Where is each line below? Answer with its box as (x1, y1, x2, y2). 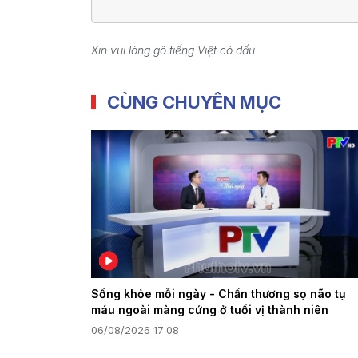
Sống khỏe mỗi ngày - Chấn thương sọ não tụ (91, 286, 346, 300)
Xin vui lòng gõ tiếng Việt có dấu (91, 43, 255, 58)
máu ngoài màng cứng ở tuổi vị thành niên (91, 302, 328, 316)
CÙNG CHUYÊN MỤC (107, 91, 281, 113)
